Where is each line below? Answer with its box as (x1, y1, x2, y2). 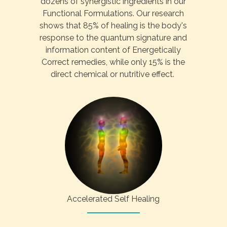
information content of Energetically (46, 45, 181, 55)
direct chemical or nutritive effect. (50, 69, 176, 80)
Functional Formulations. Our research (43, 9, 184, 19)
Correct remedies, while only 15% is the (42, 57, 185, 67)
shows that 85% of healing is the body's (40, 21, 187, 31)
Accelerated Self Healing (67, 194, 160, 204)
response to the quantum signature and (40, 33, 187, 43)
